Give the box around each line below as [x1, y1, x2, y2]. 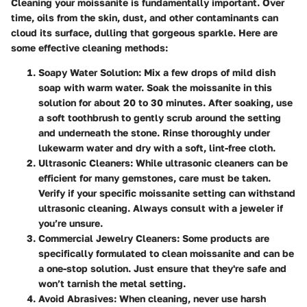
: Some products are [177, 232, 269, 245]
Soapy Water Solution [38, 66, 138, 79]
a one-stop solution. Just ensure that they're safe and [38, 262, 286, 275]
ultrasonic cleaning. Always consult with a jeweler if [38, 202, 283, 214]
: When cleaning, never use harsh [114, 293, 266, 305]
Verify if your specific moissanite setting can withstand [38, 187, 295, 199]
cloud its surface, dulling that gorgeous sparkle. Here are [11, 27, 278, 39]
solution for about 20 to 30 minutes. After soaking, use [38, 97, 293, 109]
